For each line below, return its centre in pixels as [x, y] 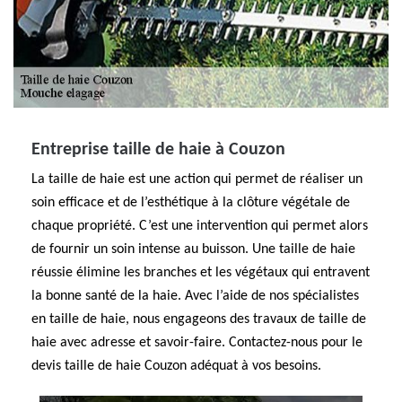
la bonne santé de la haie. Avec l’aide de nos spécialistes [195, 296]
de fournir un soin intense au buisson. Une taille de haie [193, 249]
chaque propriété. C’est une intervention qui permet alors [200, 226]
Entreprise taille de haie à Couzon [158, 150]
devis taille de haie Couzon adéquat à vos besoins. [176, 366]
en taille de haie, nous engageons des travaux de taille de [199, 319]
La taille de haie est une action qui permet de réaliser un [197, 179]
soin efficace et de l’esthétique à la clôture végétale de [191, 203]
